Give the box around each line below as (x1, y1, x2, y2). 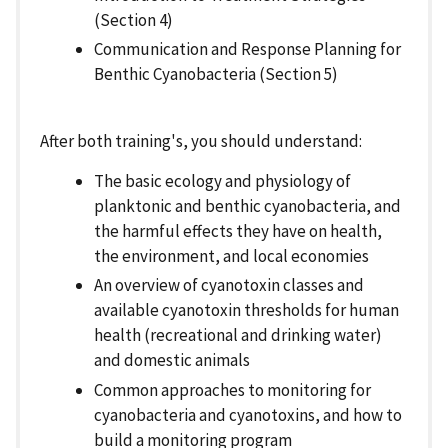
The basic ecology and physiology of (94, 170, 351, 193)
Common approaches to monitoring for (94, 378, 371, 401)
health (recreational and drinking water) (94, 324, 382, 347)
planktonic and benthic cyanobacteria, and (94, 195, 401, 218)
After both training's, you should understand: (40, 130, 362, 153)
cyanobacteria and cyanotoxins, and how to (94, 403, 402, 426)
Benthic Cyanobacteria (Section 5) (94, 63, 338, 86)
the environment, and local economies (94, 245, 369, 268)
